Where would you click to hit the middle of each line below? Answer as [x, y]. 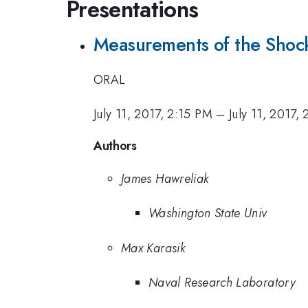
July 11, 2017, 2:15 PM [153, 114]
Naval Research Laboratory [222, 283]
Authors [115, 145]
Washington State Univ [208, 213]
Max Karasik [153, 248]
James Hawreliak [165, 178]
